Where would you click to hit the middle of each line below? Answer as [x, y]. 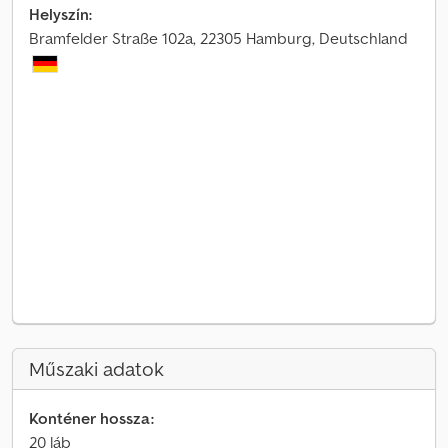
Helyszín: [60, 14]
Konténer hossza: [91, 418]
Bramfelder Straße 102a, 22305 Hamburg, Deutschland [218, 38]
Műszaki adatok [96, 369]
